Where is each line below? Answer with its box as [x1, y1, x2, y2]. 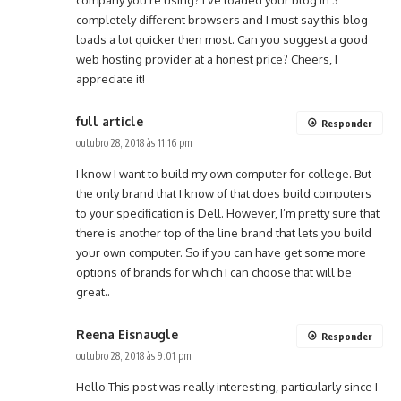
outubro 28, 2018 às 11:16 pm [76, 136, 192, 150]
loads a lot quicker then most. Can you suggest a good [76, 32, 368, 47]
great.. [76, 285, 110, 300]
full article [76, 114, 143, 130]
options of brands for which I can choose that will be [76, 265, 352, 280]
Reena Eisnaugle [76, 327, 178, 343]
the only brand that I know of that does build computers [76, 186, 371, 201]
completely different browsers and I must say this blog [76, 13, 368, 28]
